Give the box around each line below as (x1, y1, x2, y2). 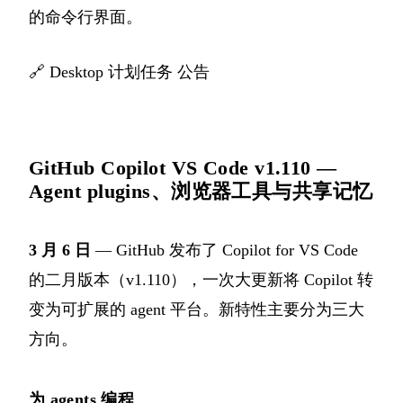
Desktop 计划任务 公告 (49, 62, 210, 81)
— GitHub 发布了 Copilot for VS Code (91, 240, 358, 259)
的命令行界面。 (29, 7, 142, 26)
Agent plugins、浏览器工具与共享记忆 (29, 179, 373, 202)
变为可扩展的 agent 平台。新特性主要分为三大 (29, 300, 364, 318)
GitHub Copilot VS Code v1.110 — (29, 156, 337, 179)
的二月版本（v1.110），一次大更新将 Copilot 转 (29, 270, 373, 289)
